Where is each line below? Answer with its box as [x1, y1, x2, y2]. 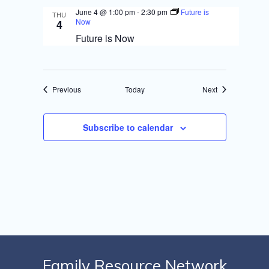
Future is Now [75, 31, 134, 45]
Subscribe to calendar [83, 121, 173, 133]
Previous [52, 84, 81, 94]
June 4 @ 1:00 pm [75, 7, 135, 17]
